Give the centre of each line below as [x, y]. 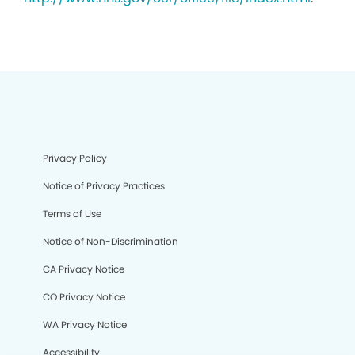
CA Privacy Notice [84, 269]
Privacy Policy [75, 158]
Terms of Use [72, 214]
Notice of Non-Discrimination [111, 241]
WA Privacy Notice [85, 324]
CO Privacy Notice [84, 297]
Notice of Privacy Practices [104, 186]
